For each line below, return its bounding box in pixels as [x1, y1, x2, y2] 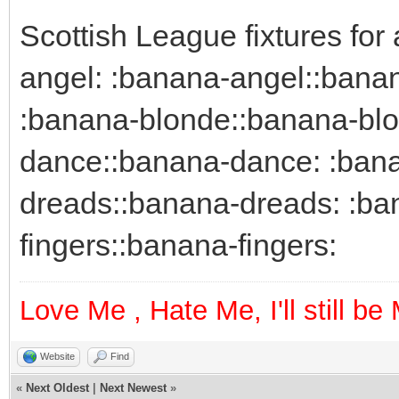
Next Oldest [26, 381, 89, 395]
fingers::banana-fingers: [20, 228, 337, 262]
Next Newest [100, 381, 167, 395]
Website [40, 351, 75, 362]
